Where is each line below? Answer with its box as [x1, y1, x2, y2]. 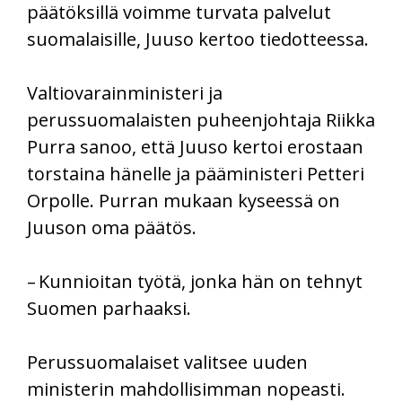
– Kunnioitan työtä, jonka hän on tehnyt [27, 269, 363, 294]
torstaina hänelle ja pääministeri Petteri [27, 162, 364, 187]
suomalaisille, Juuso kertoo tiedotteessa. [27, 27, 369, 52]
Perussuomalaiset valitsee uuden [27, 350, 308, 375]
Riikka [326, 108, 375, 133]
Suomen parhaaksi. [27, 296, 191, 321]
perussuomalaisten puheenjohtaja [27, 108, 326, 133]
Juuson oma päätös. [27, 215, 201, 240]
